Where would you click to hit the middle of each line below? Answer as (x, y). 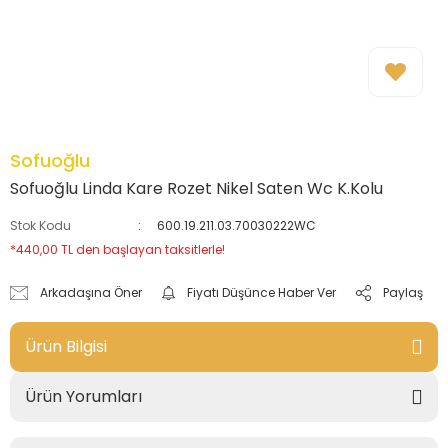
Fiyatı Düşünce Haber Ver (262, 292)
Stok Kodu (40, 225)
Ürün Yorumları (83, 396)
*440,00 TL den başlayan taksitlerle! (117, 249)
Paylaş (403, 292)
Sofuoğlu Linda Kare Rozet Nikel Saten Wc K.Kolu (196, 188)
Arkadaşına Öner (91, 292)
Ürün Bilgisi (66, 346)
